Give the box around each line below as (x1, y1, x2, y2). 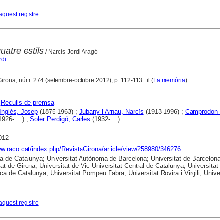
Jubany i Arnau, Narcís (79, 108, 144, 115)
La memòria (153, 76, 185, 83)
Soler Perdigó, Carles (29, 115, 90, 123)
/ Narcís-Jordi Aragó (43, 48, 98, 55)
